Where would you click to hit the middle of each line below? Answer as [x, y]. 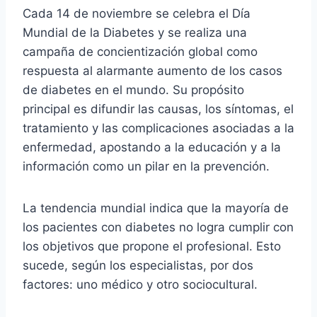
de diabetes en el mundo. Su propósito [133, 90]
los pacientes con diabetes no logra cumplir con [158, 227]
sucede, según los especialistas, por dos [138, 265]
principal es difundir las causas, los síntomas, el [158, 109]
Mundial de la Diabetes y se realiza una [135, 32]
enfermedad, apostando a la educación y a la [152, 147]
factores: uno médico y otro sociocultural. [140, 284]
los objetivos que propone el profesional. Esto [152, 246]
